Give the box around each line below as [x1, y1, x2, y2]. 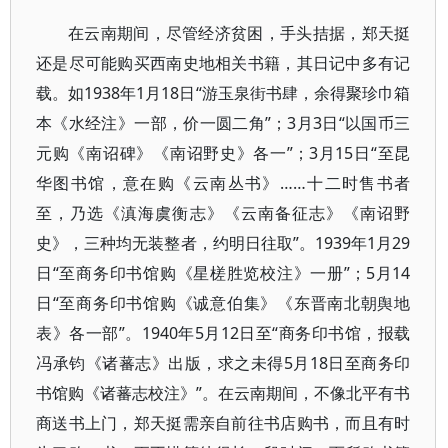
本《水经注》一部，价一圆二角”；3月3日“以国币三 [36, 112, 411, 134]
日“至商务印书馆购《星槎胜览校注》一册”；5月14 [36, 262, 411, 284]
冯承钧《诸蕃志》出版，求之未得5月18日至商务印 [36, 352, 411, 374]
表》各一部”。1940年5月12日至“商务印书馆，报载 [36, 322, 411, 344]
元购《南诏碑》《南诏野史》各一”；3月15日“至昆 [36, 142, 411, 164]
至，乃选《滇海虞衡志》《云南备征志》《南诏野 [36, 202, 411, 224]
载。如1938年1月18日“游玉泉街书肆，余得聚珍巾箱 [36, 82, 411, 104]
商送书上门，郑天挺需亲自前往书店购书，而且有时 [36, 412, 411, 434]
